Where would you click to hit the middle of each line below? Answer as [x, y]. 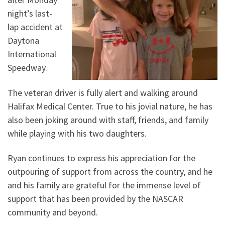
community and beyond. [54, 212]
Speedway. [27, 68]
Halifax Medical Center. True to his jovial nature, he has [110, 106]
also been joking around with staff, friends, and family [108, 120]
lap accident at [35, 27]
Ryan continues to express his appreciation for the [101, 158]
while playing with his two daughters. [78, 133]
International [32, 54]
